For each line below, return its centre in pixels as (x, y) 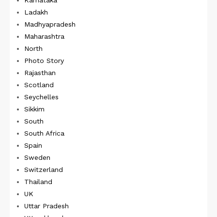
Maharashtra (44, 36)
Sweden (37, 157)
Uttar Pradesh (46, 206)
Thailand (38, 181)
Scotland (39, 85)
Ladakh (36, 12)
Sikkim (34, 109)
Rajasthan (40, 72)
